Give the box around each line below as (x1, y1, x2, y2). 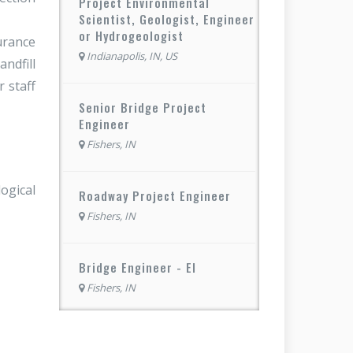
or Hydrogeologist (79, 26, 184, 44)
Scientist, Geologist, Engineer (79, 9, 255, 28)
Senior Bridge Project (79, 98, 206, 116)
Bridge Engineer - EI (79, 258, 196, 276)
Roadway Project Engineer (79, 186, 231, 204)
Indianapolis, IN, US (87, 48, 177, 63)
